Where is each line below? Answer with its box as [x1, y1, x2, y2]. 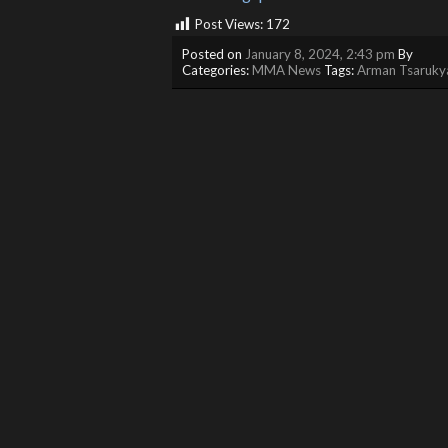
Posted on [182, 45, 245, 62]
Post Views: [195, 16, 263, 33]
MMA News [252, 61, 321, 78]
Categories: [182, 61, 252, 78]
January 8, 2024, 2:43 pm [245, 45, 395, 62]
